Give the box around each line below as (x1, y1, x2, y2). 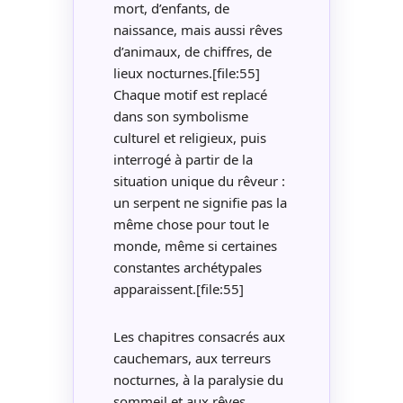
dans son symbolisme (112, 106, 248, 125)
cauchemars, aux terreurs (112, 349, 271, 368)
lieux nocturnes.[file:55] (112, 63, 260, 82)
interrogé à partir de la (112, 149, 253, 168)
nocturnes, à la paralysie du (112, 371, 283, 390)
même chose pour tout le (112, 214, 269, 233)
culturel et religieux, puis (112, 128, 266, 147)
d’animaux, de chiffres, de (112, 41, 272, 60)
